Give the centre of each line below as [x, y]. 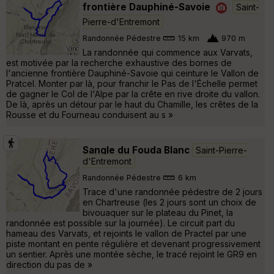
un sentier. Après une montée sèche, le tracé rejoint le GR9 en [131, 254]
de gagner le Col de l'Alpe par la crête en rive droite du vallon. [133, 94]
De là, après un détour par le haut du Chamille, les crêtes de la [132, 104]
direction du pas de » [49, 264]
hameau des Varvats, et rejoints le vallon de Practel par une [126, 233]
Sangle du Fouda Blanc [136, 150]
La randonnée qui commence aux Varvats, [168, 52]
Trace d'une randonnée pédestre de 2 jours [172, 191]
